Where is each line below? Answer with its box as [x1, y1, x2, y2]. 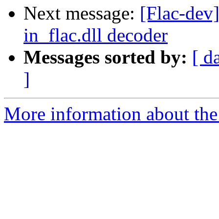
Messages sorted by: [23, 46, 187, 68]
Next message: [23, 2, 140, 24]
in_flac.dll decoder [23, 24, 168, 46]
